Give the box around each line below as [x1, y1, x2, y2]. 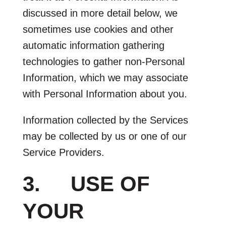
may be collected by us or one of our [22, 130, 187, 142]
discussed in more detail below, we [22, 7, 178, 19]
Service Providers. [22, 146, 104, 158]
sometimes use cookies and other [22, 23, 174, 35]
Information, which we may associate [22, 72, 188, 83]
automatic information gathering [22, 39, 164, 51]
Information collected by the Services [22, 114, 188, 126]
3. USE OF [22, 172, 150, 196]
